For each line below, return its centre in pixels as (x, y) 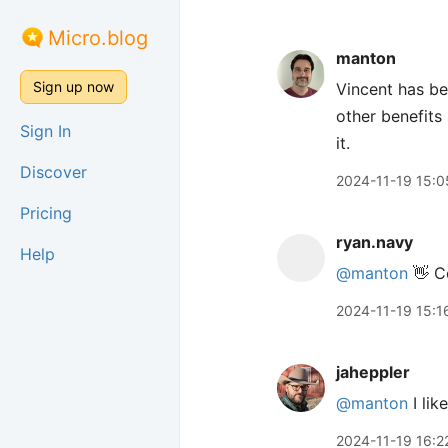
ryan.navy (374, 242)
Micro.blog (98, 38)
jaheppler (373, 372)
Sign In (45, 131)
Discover (53, 172)
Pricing (46, 213)
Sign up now (73, 86)
